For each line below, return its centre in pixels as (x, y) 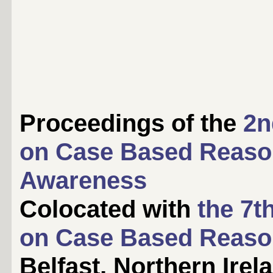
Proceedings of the (131, 123)
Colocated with (108, 209)
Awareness (83, 180)
